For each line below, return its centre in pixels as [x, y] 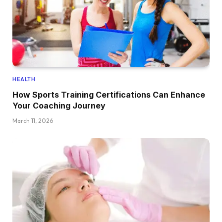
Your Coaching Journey [59, 106]
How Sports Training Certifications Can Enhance [109, 95]
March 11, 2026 [33, 121]
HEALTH [24, 80]
